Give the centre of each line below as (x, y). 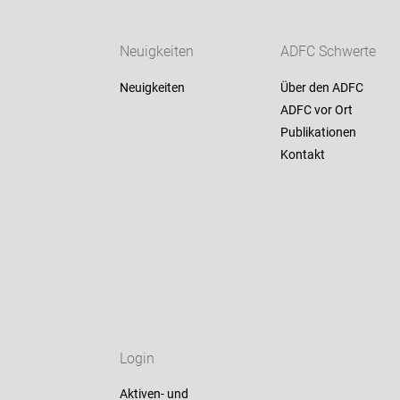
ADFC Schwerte (328, 52)
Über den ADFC (321, 88)
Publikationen (318, 133)
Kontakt (302, 155)
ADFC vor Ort (316, 110)
